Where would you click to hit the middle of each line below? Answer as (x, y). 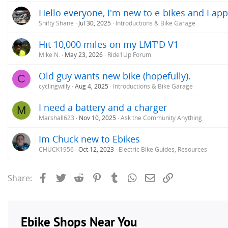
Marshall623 (56, 118)
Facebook (67, 177)
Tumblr (135, 177)
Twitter (80, 177)
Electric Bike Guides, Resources (163, 149)
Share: (20, 178)
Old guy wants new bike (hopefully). (115, 76)
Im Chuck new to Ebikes (89, 139)
